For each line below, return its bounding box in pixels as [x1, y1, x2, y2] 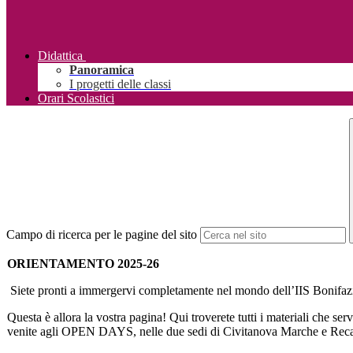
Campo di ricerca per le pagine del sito [6, 228, 197, 242]
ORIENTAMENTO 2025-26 [7, 257, 159, 271]
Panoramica [69, 63, 134, 77]
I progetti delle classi [69, 77, 171, 91]
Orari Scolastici [38, 91, 114, 106]
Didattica [38, 49, 83, 63]
